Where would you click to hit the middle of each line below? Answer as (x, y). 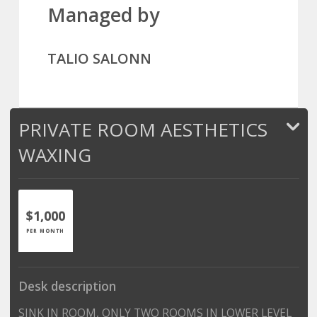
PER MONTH (45, 230)
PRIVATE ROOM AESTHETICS (143, 129)
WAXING (54, 155)
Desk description (67, 286)
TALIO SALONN (99, 58)
